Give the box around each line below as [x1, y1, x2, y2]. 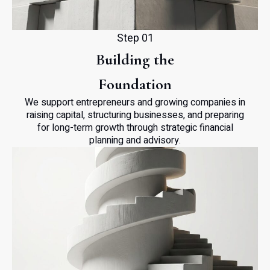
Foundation [98, 75, 172, 93]
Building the [96, 50, 174, 69]
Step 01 [116, 30, 154, 46]
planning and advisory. [89, 133, 181, 148]
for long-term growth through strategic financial [37, 121, 233, 135]
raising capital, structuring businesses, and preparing [26, 108, 244, 122]
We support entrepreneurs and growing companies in [25, 95, 245, 110]
